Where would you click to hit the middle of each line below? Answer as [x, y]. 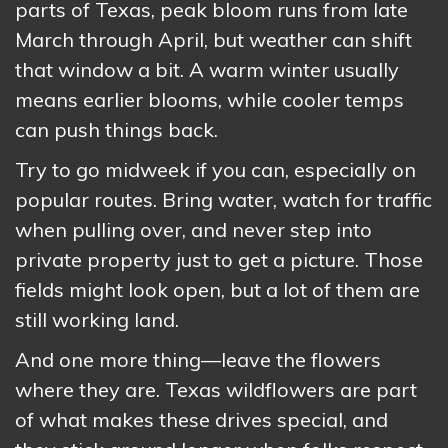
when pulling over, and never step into [193, 229]
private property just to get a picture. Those [219, 259]
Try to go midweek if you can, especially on [215, 169]
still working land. [97, 319]
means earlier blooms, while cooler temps [209, 99]
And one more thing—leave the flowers [198, 359]
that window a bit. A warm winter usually [207, 69]
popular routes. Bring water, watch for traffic [223, 199]
